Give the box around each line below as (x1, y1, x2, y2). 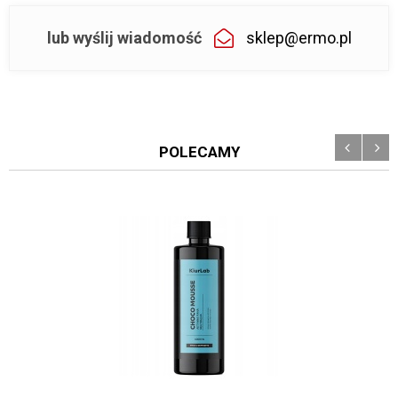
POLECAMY (158, 143, 240, 161)
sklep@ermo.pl (245, 28, 352, 47)
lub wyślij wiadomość (46, 28, 205, 47)
